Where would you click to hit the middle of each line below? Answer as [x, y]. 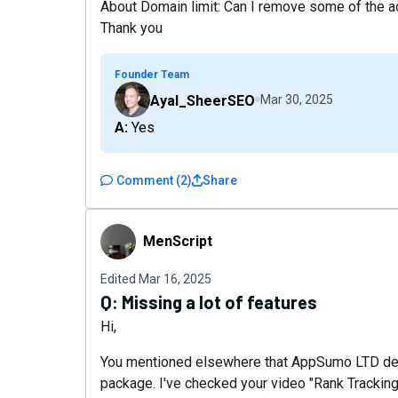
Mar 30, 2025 [297, 99]
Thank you [131, 28]
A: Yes [141, 127]
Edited [119, 279]
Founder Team [152, 75]
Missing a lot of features [219, 302]
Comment [145, 180]
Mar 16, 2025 [175, 279]
